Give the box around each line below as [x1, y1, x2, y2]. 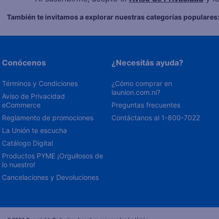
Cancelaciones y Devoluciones [2, 173, 99, 181]
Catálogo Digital [2, 139, 53, 147]
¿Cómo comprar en [111, 79, 175, 88]
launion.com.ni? [111, 88, 161, 96]
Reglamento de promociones [2, 113, 93, 122]
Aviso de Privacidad [2, 92, 67, 100]
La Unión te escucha [2, 126, 67, 134]
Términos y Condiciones [2, 79, 78, 88]
